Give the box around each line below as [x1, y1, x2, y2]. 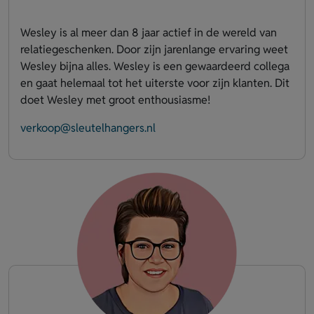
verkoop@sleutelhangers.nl [20, 120, 156, 135]
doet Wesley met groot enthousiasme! [20, 92, 210, 107]
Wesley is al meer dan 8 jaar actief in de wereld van [20, 25, 277, 40]
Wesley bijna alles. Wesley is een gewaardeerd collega [20, 58, 289, 74]
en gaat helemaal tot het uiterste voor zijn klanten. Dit [20, 75, 289, 90]
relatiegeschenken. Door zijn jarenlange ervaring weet [20, 41, 288, 57]
